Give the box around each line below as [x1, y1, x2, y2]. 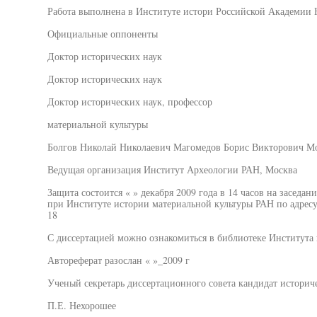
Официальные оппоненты [47, 27, 158, 40]
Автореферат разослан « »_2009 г [47, 253, 190, 267]
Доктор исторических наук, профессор [47, 95, 212, 108]
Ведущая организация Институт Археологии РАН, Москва [47, 163, 297, 176]
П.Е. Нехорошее [47, 299, 116, 312]
